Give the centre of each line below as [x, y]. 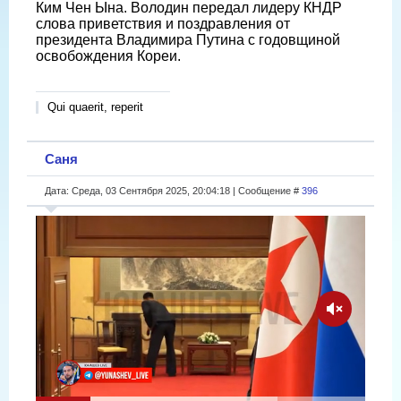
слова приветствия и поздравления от [163, 23]
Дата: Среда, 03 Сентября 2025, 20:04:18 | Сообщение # [173, 190]
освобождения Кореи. [108, 55]
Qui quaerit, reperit [95, 107]
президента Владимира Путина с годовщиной [188, 39]
